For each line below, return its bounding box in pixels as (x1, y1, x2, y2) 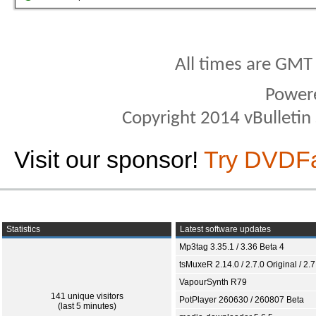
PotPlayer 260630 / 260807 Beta (179, 294, 304, 305)
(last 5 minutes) (57, 300, 116, 311)
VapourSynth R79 (179, 276, 247, 287)
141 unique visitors (50, 291, 123, 301)
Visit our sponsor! (14, 145, 204, 173)
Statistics (4, 224, 40, 234)
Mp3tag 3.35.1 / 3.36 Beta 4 (179, 241, 284, 252)
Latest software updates (178, 224, 271, 234)
